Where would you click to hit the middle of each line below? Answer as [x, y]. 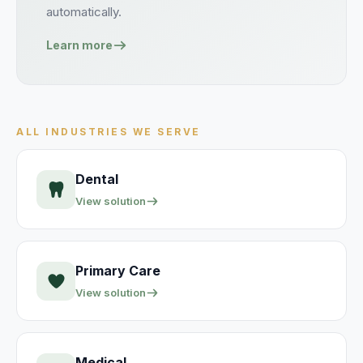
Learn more [79, 45]
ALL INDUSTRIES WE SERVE [109, 132]
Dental [97, 179]
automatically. [84, 12]
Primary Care [118, 271]
